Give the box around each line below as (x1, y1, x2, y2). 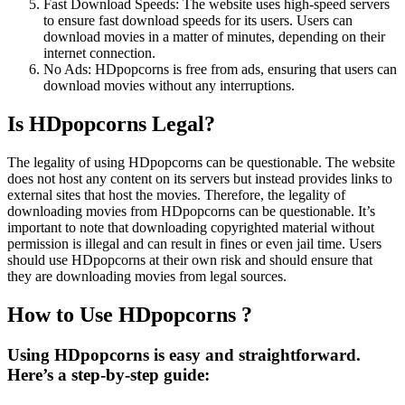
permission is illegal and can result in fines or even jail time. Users (7, 236, 381, 252)
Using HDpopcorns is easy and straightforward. (7, 344, 361, 364)
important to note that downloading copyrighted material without (7, 220, 374, 236)
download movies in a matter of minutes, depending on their (43, 29, 385, 45)
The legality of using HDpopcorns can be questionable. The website (7, 155, 395, 171)
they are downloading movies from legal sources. (7, 268, 287, 285)
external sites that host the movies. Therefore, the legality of (7, 187, 345, 203)
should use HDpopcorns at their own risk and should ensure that (7, 252, 372, 268)
